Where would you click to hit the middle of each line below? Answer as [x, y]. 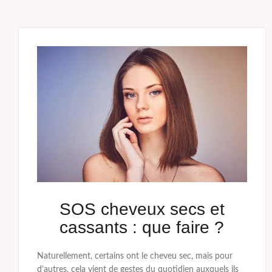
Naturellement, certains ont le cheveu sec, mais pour [135, 256]
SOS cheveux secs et [142, 209]
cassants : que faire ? [142, 227]
